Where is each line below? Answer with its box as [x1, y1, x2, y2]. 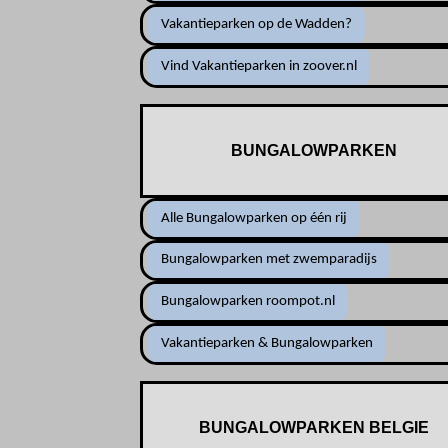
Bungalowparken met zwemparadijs [161, 252, 378, 268]
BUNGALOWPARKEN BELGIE [199, 418, 430, 436]
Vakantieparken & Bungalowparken [161, 335, 374, 351]
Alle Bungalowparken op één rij [161, 210, 348, 226]
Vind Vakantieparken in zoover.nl [161, 58, 358, 74]
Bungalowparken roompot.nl [161, 294, 336, 310]
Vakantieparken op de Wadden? [161, 17, 353, 33]
